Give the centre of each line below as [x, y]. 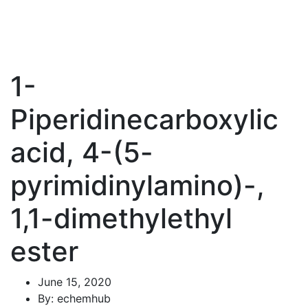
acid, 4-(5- [82, 152]
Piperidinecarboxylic [144, 119]
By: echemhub [74, 298]
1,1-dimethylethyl [121, 218]
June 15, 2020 [75, 282]
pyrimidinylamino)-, [137, 185]
